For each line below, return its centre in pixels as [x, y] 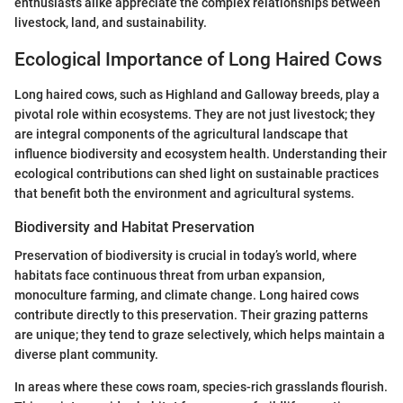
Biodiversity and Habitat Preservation [134, 227]
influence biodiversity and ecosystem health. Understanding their [201, 153]
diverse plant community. [86, 355]
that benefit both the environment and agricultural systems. [184, 193]
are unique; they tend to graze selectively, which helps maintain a [200, 335]
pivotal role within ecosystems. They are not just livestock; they [195, 114]
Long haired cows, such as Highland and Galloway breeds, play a [197, 94]
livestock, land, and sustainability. [111, 23]
